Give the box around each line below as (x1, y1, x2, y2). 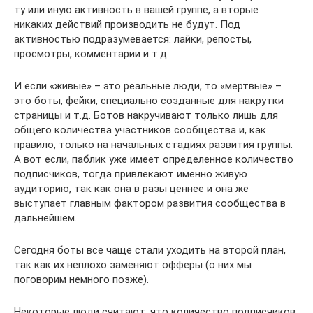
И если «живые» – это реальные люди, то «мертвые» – (14, 79, 282, 92)
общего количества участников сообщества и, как (14, 123, 266, 136)
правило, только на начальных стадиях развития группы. (14, 138, 293, 151)
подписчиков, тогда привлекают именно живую (14, 167, 247, 180)
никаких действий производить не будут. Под (14, 17, 240, 31)
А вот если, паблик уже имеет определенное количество (14, 152, 293, 166)
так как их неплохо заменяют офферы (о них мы (14, 258, 252, 271)
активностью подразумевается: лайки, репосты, (14, 32, 252, 45)
